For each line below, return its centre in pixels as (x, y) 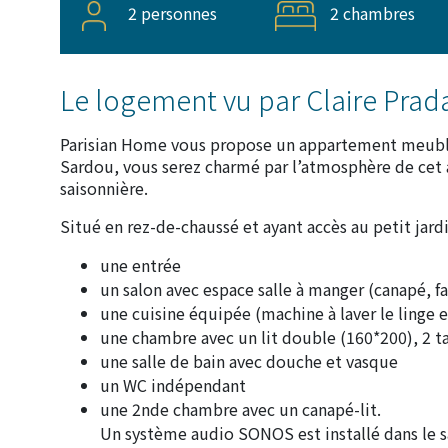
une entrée (140, 264)
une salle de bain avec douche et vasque (249, 360)
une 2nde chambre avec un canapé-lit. (240, 408)
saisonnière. (104, 187)
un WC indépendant (173, 384)
